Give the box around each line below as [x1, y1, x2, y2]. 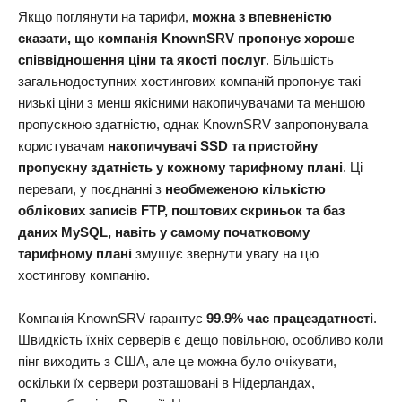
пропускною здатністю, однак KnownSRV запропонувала [18, 117, 368, 132]
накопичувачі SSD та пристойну [108, 138, 318, 153]
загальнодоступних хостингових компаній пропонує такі [18, 74, 361, 89]
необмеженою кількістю [165, 181, 326, 197]
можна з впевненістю [192, 9, 332, 24]
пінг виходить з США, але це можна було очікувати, [18, 354, 336, 369]
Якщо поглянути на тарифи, [18, 9, 192, 24]
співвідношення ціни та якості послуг [18, 52, 266, 67]
